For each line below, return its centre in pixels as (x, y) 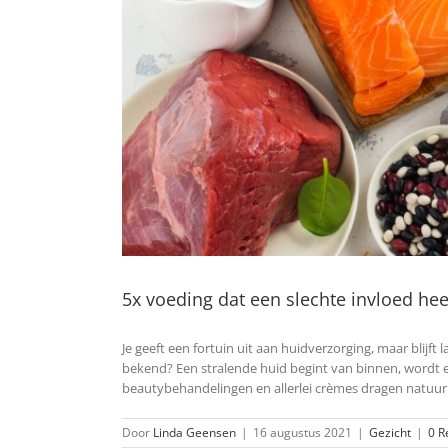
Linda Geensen (194, 433)
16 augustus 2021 (302, 433)
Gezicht (390, 433)
